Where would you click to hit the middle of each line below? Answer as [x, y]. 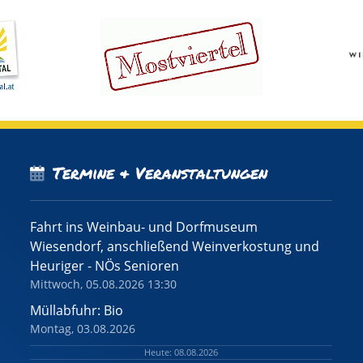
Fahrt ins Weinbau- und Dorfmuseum [144, 227]
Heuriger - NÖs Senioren [105, 266]
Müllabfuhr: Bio [77, 311]
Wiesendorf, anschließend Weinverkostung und [175, 247]
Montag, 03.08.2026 [83, 329]
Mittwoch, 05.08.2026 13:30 [104, 284]
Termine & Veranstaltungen [160, 173]
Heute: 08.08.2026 [181, 352]
